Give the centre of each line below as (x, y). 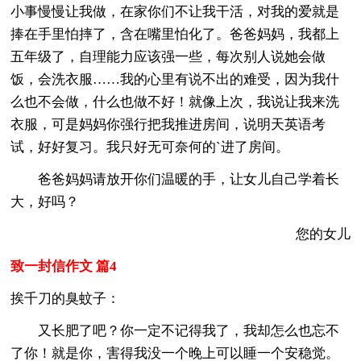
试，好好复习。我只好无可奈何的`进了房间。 (150, 147)
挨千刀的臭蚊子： (66, 298)
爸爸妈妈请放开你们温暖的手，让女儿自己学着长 (175, 179)
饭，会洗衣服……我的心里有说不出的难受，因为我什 (175, 79)
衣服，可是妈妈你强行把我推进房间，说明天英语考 (168, 124)
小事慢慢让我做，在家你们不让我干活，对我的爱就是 (175, 11)
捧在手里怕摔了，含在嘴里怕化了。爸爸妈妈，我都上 (175, 34)
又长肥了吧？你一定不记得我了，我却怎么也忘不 (175, 330)
